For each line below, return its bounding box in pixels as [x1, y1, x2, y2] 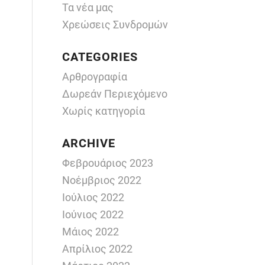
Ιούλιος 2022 [62, 191, 125, 203]
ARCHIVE [62, 137, 116, 150]
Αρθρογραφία [62, 70, 128, 83]
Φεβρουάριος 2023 [62, 157, 154, 169]
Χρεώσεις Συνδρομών [62, 18, 169, 31]
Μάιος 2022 [62, 225, 119, 238]
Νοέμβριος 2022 [62, 174, 142, 186]
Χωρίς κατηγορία [62, 105, 146, 117]
